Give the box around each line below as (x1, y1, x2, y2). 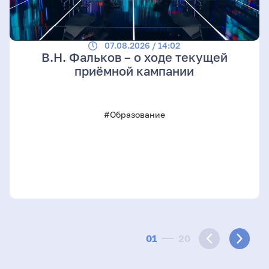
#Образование (103, 109, 165, 120)
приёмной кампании (74, 64, 195, 79)
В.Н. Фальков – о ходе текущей (41, 50, 228, 65)
